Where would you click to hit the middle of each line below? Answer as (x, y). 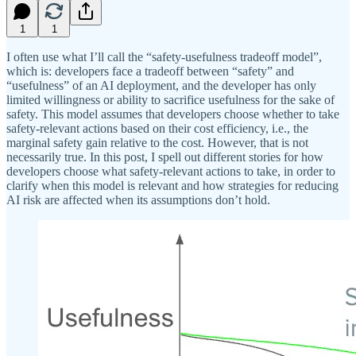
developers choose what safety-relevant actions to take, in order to (171, 171)
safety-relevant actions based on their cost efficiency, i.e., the (157, 128)
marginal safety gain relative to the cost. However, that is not (157, 142)
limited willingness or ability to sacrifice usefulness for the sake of (170, 99)
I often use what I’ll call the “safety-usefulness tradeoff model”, (164, 56)
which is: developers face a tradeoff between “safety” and (150, 71)
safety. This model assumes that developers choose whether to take (173, 114)
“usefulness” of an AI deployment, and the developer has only (161, 85)
